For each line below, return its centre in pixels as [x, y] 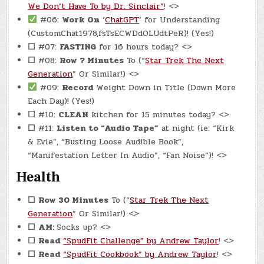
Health [38, 177]
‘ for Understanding [180, 20]
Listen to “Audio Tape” [108, 128]
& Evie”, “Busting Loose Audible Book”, [106, 142]
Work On [81, 20]
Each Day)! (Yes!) [61, 101]
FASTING [78, 47]
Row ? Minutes [92, 61]
